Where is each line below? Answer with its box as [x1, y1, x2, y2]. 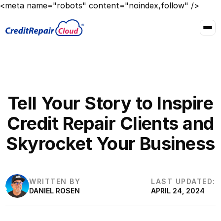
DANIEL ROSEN [29, 186, 80, 195]
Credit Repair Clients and [7, 112, 214, 134]
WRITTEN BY [29, 177, 81, 186]
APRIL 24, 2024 [151, 186, 205, 195]
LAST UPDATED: [151, 177, 216, 186]
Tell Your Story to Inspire [7, 92, 214, 114]
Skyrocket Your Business [6, 132, 215, 154]
